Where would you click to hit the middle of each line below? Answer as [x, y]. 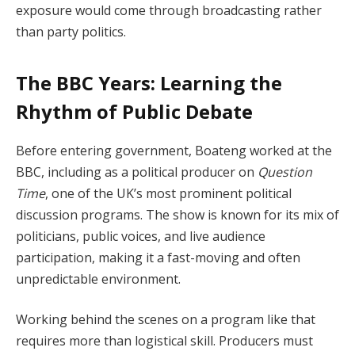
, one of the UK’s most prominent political [168, 193]
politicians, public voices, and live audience [141, 236]
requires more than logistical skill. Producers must [164, 341]
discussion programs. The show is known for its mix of [177, 214]
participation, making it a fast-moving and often [158, 257]
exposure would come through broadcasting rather [169, 11]
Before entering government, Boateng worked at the [174, 150]
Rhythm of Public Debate [134, 111]
